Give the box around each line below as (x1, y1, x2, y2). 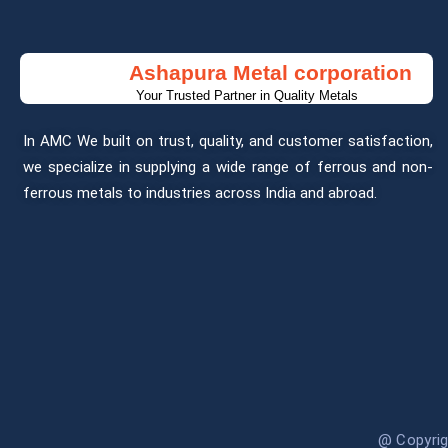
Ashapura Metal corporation (128, 60, 412, 84)
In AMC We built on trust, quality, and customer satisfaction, (23, 131, 434, 150)
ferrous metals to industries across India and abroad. (23, 183, 377, 202)
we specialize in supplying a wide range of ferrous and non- (23, 157, 434, 176)
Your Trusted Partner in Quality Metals (135, 87, 358, 103)
